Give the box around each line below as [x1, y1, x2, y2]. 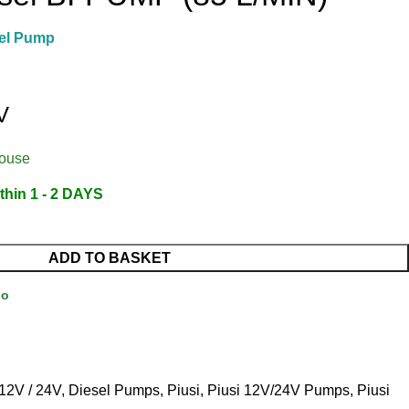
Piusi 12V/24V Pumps [207, 382, 350, 398]
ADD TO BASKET [47, 249, 171, 266]
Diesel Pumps [68, 382, 160, 398]
